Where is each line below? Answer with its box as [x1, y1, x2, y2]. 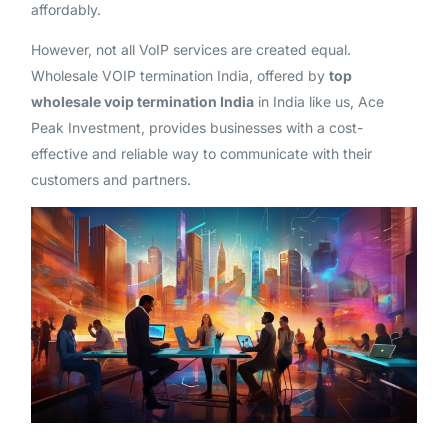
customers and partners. [30, 170, 191, 188]
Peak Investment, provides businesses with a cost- [30, 118, 363, 136]
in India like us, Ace [253, 92, 384, 110]
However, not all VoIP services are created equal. [30, 40, 351, 58]
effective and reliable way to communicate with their [30, 144, 372, 162]
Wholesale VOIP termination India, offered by [30, 66, 329, 84]
